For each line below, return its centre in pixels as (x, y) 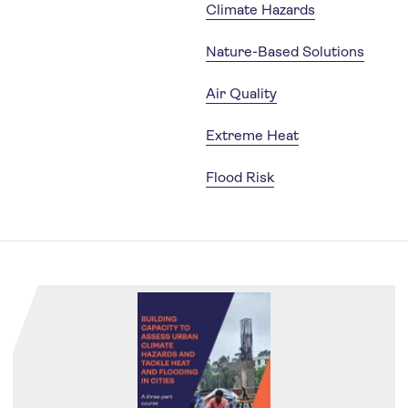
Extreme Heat (252, 136)
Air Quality (241, 94)
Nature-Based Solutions (285, 52)
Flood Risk (240, 178)
